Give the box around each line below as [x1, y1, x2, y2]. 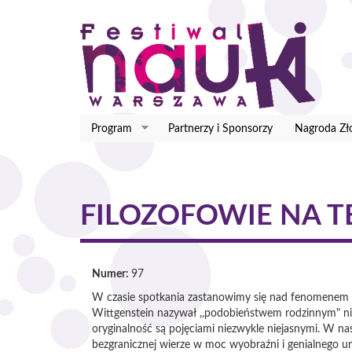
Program [91, 123, 132, 134]
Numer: [92, 269, 131, 280]
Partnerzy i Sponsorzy [167, 123, 273, 134]
